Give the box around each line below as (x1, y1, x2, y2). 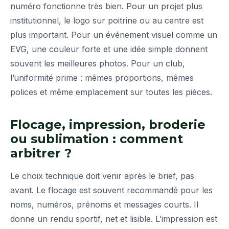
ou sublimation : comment (10, 131, 183, 147)
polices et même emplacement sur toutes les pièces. (10, 87, 212, 98)
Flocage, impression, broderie (10, 117, 205, 132)
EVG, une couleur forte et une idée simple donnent (10, 44, 208, 55)
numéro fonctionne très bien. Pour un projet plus (10, 1, 202, 12)
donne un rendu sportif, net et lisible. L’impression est (10, 214, 217, 224)
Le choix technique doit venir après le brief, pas (10, 171, 194, 181)
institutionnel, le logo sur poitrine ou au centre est (10, 15, 203, 26)
